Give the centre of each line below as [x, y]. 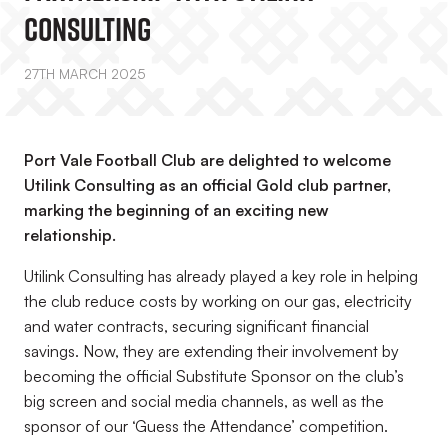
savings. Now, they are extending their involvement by [211, 351]
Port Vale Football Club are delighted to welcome [207, 160]
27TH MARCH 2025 [85, 74]
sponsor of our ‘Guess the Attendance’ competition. [208, 426]
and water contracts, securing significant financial [196, 326]
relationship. [72, 235]
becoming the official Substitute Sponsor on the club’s [214, 376]
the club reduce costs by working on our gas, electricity [218, 301]
